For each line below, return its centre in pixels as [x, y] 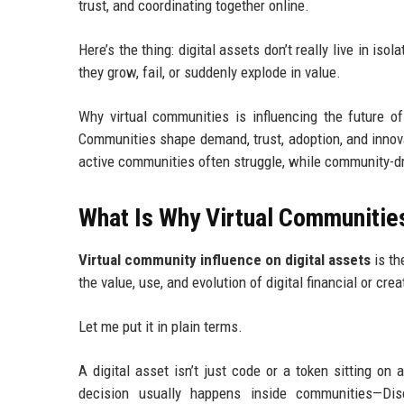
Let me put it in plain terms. [161, 327]
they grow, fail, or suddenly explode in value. [210, 73]
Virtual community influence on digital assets [225, 260]
